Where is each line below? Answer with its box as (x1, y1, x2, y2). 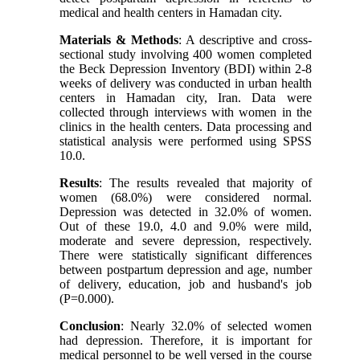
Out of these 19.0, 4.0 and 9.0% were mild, (59, 219, 312, 233)
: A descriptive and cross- (178, 32, 312, 47)
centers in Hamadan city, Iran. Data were (59, 90, 312, 104)
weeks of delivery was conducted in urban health (59, 76, 312, 90)
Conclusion (59, 318, 121, 333)
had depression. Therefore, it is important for (59, 333, 312, 347)
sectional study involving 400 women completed (59, 47, 312, 61)
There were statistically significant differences (59, 247, 312, 262)
